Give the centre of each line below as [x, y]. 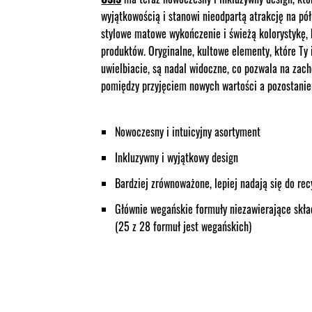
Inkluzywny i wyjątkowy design [178, 158]
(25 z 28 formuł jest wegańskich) [184, 227]
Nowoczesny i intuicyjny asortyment [189, 132]
